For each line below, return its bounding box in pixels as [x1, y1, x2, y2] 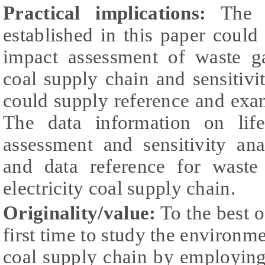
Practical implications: [3, 2, 206, 24]
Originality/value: [3, 202, 156, 224]
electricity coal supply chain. [3, 177, 235, 199]
